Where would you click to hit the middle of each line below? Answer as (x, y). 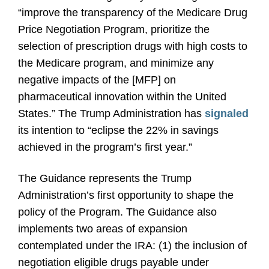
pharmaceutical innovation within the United (122, 97)
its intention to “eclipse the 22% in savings (118, 130)
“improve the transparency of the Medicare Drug (133, 13)
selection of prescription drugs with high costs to (133, 46)
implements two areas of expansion (103, 229)
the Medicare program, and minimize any (116, 63)
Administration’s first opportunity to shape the (126, 195)
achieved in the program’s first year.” (105, 147)
